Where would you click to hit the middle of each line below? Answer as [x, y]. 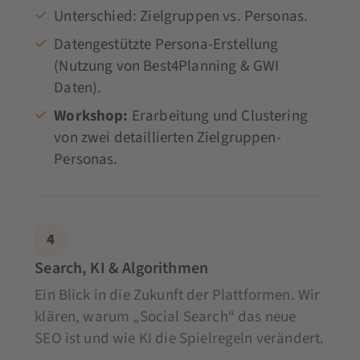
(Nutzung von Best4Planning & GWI [167, 66]
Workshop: [91, 116]
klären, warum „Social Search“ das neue [166, 317]
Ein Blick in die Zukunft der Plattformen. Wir [178, 295]
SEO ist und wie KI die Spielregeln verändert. [180, 338]
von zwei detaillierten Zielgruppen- [168, 137]
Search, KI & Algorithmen [122, 268]
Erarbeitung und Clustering [218, 116]
